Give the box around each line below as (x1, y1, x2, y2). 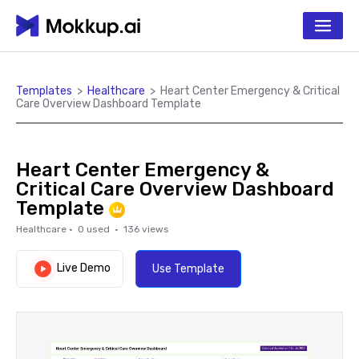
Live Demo (57, 261, 111, 276)
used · (84, 224, 123, 235)
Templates (16, 84, 72, 98)
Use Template (152, 262, 224, 276)
